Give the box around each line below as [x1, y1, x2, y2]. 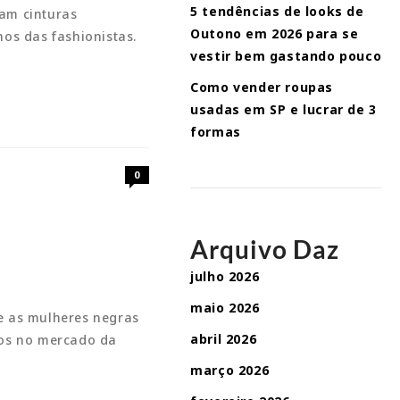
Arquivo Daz [190, 234, 340, 264]
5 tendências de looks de [190, 3, 364, 20]
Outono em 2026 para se [190, 25, 359, 42]
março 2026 [190, 362, 270, 379]
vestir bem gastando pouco [190, 47, 382, 64]
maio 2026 [190, 299, 260, 316]
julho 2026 [190, 268, 260, 285]
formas [190, 123, 241, 140]
